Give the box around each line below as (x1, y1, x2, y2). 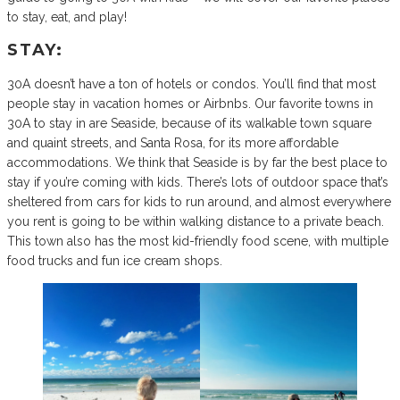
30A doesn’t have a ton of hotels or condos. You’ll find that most (7, 77, 376, 92)
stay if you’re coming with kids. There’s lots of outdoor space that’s (7, 175, 388, 190)
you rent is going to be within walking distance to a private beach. (7, 214, 384, 229)
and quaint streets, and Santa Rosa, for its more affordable (7, 136, 338, 151)
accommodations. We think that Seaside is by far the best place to (7, 155, 387, 171)
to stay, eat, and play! (7, 10, 127, 25)
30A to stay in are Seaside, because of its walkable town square (7, 116, 371, 131)
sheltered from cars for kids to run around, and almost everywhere (7, 195, 391, 210)
